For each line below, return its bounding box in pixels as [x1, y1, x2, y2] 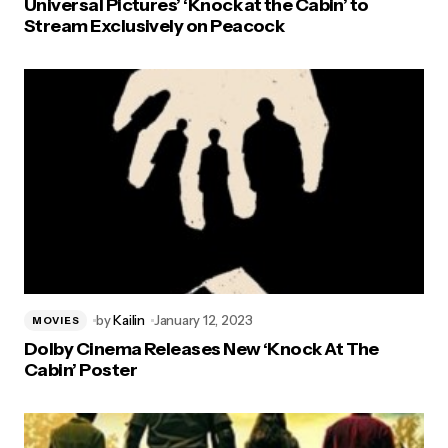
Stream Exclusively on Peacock [24, 15, 285, 37]
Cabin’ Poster [24, 359, 137, 381]
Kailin [113, 312, 145, 328]
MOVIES [32, 313, 80, 327]
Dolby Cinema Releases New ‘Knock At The [24, 338, 379, 360]
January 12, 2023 [153, 312, 253, 328]
